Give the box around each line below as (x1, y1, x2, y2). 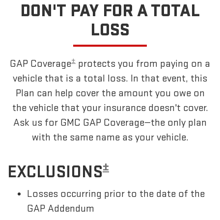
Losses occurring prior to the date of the (27, 187, 205, 200)
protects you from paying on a (76, 57, 210, 70)
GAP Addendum (27, 202, 94, 215)
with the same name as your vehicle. (31, 131, 189, 143)
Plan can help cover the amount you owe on (15, 86, 205, 99)
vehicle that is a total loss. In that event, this (13, 72, 207, 84)
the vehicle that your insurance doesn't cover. (12, 101, 208, 114)
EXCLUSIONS (7, 161, 103, 183)
